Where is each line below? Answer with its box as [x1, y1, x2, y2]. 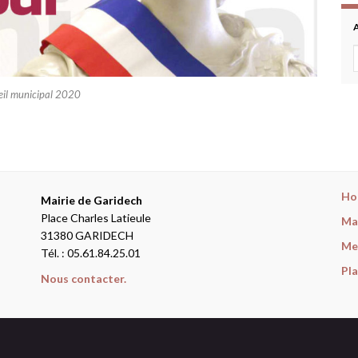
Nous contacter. [40, 271, 126, 285]
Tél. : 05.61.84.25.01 [40, 245, 141, 260]
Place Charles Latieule [40, 210, 151, 225]
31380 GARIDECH [40, 228, 133, 242]
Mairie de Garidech [40, 193, 142, 207]
